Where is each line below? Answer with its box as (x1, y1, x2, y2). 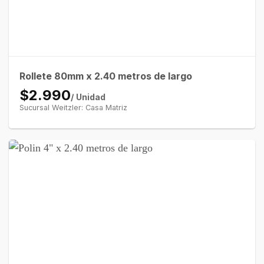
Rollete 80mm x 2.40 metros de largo (19, 70, 192, 82)
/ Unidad (70, 91, 105, 102)
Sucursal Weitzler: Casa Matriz (19, 103, 127, 112)
